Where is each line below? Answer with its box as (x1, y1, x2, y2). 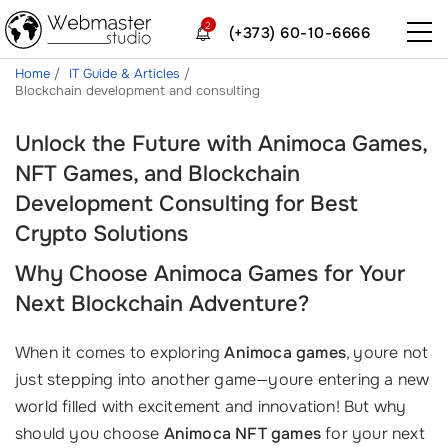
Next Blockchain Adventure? (15, 290, 309, 318)
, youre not (346, 342, 429, 363)
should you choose (15, 423, 164, 444)
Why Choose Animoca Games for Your (15, 260, 405, 288)
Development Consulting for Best (15, 190, 358, 218)
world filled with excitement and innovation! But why (15, 396, 407, 417)
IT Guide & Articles (69, 65, 184, 82)
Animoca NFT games (163, 423, 322, 444)
